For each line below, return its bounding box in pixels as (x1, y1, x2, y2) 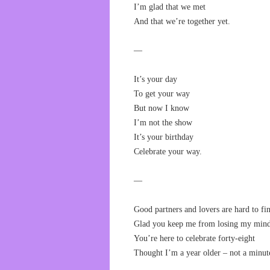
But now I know (134, 104, 189, 113)
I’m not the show (134, 118, 192, 127)
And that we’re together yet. (134, 17, 230, 26)
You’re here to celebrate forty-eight (134, 234, 255, 243)
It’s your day (134, 75, 177, 84)
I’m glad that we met (134, 2, 206, 11)
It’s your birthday (134, 133, 193, 142)
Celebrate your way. (134, 147, 202, 156)
